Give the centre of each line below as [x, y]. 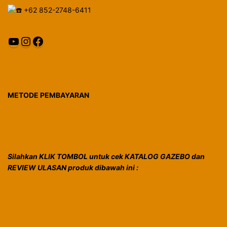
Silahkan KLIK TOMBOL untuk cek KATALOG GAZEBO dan [106, 157]
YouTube [32, 41]
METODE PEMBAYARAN [48, 95]
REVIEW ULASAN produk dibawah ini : [73, 168]
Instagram [48, 41]
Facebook [60, 41]
